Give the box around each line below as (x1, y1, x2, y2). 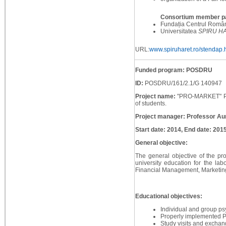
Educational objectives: (135, 193, 202, 200)
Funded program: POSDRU (135, 67, 212, 74)
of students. (135, 100, 166, 107)
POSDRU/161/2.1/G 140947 (144, 80, 222, 87)
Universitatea (160, 28, 198, 35)
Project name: (135, 93, 178, 100)
